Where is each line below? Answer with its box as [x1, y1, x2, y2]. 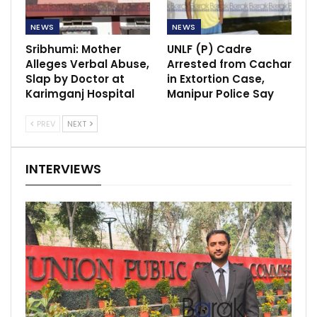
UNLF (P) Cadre [167, 41, 252, 57]
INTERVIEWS [25, 159, 101, 178]
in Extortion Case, [167, 71, 265, 86]
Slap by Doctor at [25, 71, 125, 86]
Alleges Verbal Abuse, [25, 56, 149, 71]
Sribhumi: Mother [25, 41, 121, 57]
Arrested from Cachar [167, 56, 292, 71]
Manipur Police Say [167, 86, 274, 101]
